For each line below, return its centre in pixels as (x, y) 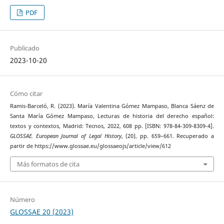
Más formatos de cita (48, 164)
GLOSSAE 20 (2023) (41, 211)
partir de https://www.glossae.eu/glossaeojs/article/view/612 (90, 146)
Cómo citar (26, 94)
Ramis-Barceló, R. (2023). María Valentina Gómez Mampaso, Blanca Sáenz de (112, 106)
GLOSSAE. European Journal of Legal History (65, 136)
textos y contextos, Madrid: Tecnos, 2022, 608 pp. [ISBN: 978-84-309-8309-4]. (112, 126)
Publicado (24, 48)
